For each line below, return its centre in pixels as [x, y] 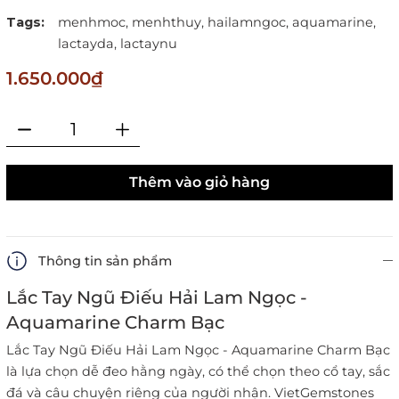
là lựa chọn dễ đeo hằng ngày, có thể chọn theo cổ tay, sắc [198, 372]
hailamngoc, [248, 23]
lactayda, [87, 44]
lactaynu [149, 44]
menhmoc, [93, 23]
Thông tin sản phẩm [105, 261]
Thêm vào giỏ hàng [199, 183]
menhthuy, [168, 23]
